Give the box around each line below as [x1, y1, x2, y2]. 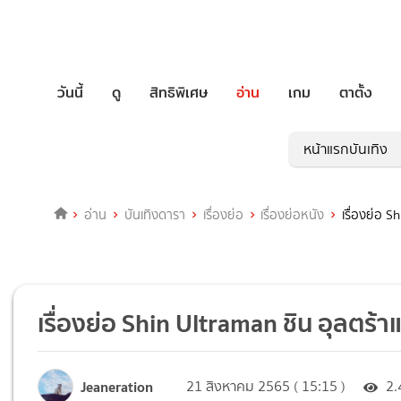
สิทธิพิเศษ [149, 81, 208, 104]
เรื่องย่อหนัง [260, 205, 325, 226]
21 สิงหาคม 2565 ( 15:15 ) [186, 376, 346, 397]
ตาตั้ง [339, 81, 372, 104]
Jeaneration [81, 374, 154, 398]
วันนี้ [57, 81, 83, 104]
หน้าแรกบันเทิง [303, 139, 388, 160]
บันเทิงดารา [124, 205, 185, 226]
